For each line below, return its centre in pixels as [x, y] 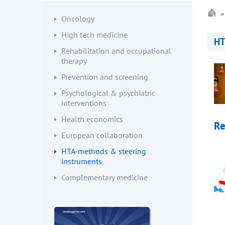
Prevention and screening [105, 77]
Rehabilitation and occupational [116, 51]
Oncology [78, 19]
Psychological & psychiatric [108, 93]
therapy [74, 61]
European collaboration [102, 135]
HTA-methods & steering [104, 151]
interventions [84, 103]
